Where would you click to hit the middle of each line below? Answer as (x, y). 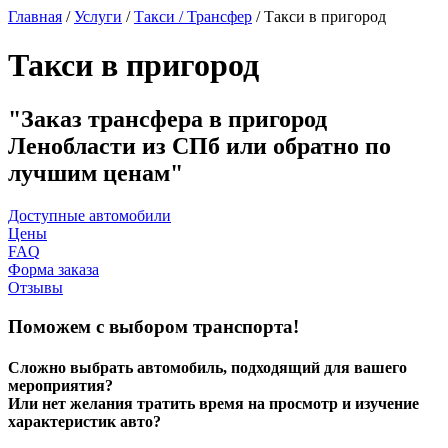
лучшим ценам (89, 172)
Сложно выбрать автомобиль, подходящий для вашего (207, 367)
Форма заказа (53, 269)
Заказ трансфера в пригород (174, 118)
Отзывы (35, 287)
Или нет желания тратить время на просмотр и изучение (213, 403)
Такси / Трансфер (193, 16)
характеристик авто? (84, 421)
